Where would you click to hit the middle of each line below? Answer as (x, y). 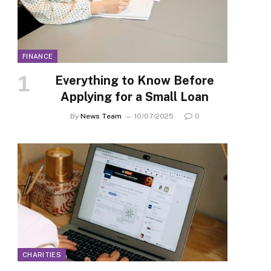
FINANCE (38, 57)
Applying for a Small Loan (135, 97)
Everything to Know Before (135, 81)
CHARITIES (42, 255)
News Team (101, 116)
